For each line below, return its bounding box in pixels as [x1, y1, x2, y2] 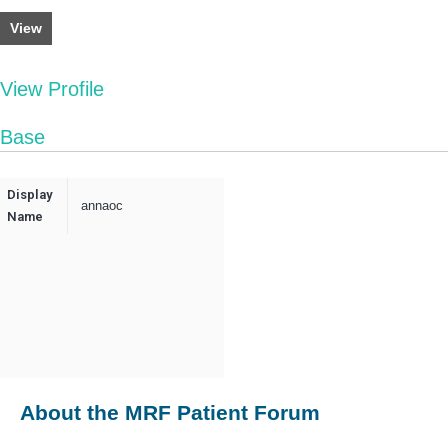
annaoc [81, 198, 123, 214]
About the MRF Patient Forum [20, 401, 320, 425]
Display [6, 187, 52, 203]
